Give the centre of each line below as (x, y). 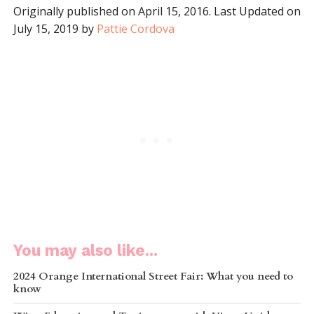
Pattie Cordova (135, 28)
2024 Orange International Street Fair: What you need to (153, 276)
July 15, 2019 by (55, 28)
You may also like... (85, 250)
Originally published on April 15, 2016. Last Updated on (157, 11)
